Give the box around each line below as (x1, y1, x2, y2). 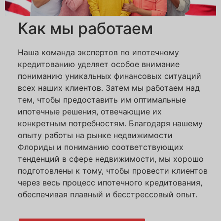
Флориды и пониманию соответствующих (18, 142, 184, 152)
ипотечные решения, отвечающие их (18, 107, 162, 117)
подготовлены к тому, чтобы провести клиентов (18, 166, 208, 176)
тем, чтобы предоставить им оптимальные (18, 95, 186, 105)
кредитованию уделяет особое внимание (18, 59, 180, 70)
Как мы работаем (18, 19, 153, 38)
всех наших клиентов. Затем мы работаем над (18, 83, 200, 93)
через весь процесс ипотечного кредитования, (18, 178, 202, 188)
